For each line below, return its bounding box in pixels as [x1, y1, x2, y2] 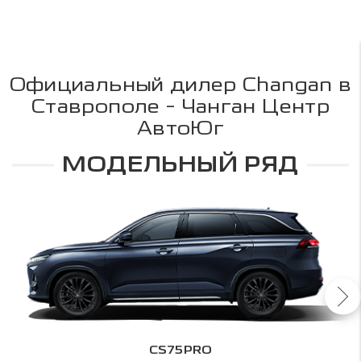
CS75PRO [148, 342, 213, 358]
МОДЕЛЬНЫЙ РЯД [62, 151, 299, 180]
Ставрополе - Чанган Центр [31, 94, 330, 118]
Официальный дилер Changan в [9, 73, 352, 97]
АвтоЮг [136, 116, 225, 140]
